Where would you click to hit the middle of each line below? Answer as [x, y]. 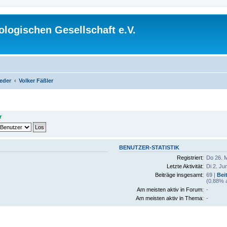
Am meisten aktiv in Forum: [170, 190]
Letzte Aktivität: [185, 166]
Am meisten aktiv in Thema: [169, 198]
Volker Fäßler [36, 80]
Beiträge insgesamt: [179, 175]
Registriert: [190, 158]
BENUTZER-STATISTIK [149, 147]
